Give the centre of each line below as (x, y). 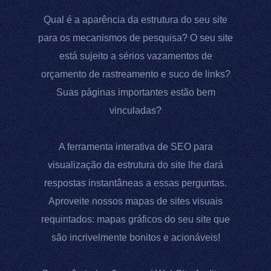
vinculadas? (135, 110)
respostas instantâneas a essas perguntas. (135, 183)
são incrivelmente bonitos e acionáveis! (135, 237)
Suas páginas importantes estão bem (135, 92)
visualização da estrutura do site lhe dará (135, 165)
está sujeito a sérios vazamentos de (135, 56)
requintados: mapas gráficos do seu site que (135, 219)
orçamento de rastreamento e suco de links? (135, 74)
